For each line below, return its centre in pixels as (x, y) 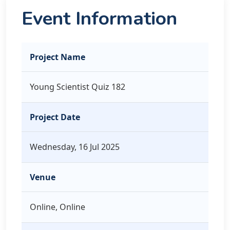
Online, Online (57, 207)
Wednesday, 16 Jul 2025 (75, 147)
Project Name (57, 57)
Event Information (99, 18)
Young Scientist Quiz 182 (78, 87)
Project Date (55, 117)
